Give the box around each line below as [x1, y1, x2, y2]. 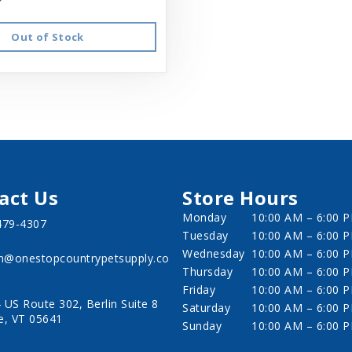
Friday [182, 281, 215, 297]
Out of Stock [11, 29, 84, 44]
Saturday [182, 299, 230, 315]
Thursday [182, 263, 233, 279]
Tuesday [182, 227, 229, 243]
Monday [182, 209, 226, 225]
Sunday [182, 317, 222, 333]
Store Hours [182, 184, 299, 211]
